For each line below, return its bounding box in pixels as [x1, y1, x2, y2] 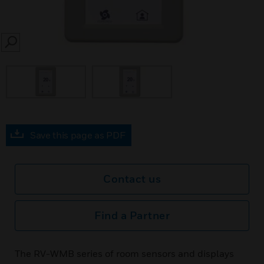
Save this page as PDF [30, 129, 126, 141]
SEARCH [9, 42, 37, 49]
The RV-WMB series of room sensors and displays [15, 247, 234, 259]
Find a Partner [94, 209, 170, 222]
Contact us [103, 173, 161, 185]
